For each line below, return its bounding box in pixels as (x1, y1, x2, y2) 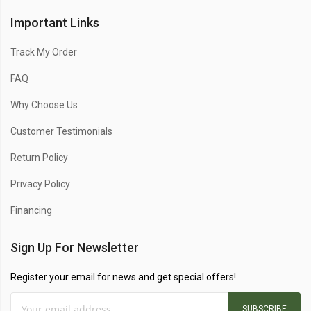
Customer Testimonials (10, 126, 112, 137)
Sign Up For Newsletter (10, 240, 139, 255)
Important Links (10, 15, 99, 31)
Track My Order (10, 47, 77, 58)
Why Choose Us (10, 99, 78, 111)
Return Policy (10, 152, 68, 164)
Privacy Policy (10, 178, 70, 190)
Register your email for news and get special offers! (10, 271, 236, 283)
